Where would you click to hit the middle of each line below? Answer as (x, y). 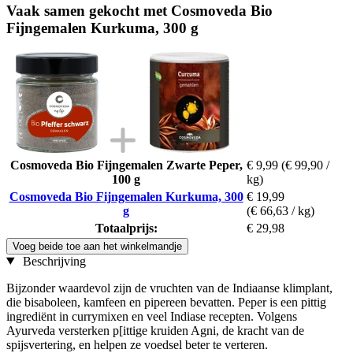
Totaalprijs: (126, 228)
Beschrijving (52, 261)
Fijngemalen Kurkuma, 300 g (102, 28)
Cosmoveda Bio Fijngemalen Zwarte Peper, (126, 165)
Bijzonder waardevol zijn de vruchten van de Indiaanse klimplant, (169, 288)
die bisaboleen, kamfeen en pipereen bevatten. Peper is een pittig (166, 302)
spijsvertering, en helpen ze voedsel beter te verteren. (137, 344)
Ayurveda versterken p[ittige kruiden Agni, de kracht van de (155, 330)
